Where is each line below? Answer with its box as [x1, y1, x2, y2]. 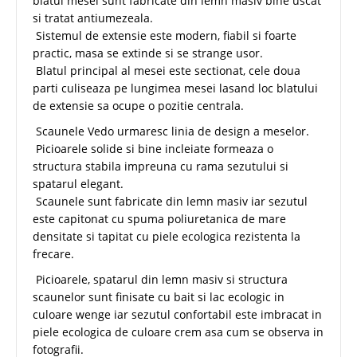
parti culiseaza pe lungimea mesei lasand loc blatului [33, 80, 318, 96]
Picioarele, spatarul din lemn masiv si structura [33, 272, 288, 288]
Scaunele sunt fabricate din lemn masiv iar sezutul [33, 194, 308, 210]
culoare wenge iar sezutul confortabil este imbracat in [33, 307, 322, 323]
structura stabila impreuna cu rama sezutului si [33, 159, 288, 175]
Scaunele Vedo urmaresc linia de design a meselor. [33, 124, 309, 139]
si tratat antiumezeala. [33, 10, 153, 26]
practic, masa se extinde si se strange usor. [33, 45, 263, 61]
